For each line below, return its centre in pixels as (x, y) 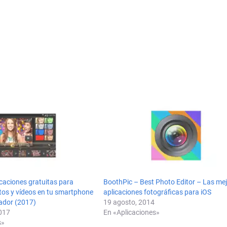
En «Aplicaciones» (132, 213)
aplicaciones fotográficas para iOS (158, 192)
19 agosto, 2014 (129, 202)
